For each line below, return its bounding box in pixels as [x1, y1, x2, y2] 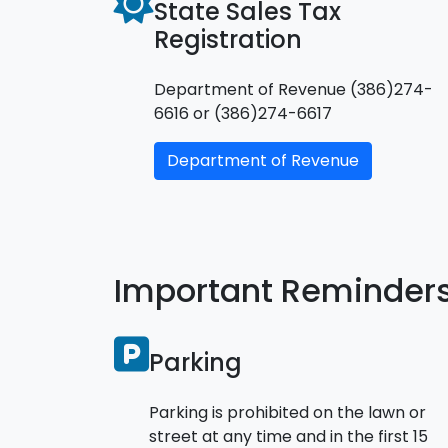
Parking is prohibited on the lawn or [149, 400, 426, 424]
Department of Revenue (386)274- [154, 77, 433, 101]
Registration [154, 22, 302, 56]
